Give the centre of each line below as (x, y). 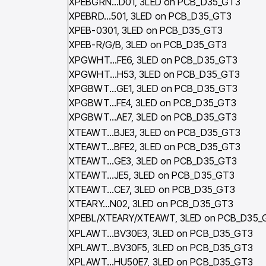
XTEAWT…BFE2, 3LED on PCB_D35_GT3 (155, 147)
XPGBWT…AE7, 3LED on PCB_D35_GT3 (153, 117)
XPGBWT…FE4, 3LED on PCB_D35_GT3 (153, 103)
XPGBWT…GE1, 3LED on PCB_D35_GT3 (153, 89)
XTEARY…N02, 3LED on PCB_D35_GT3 (151, 204)
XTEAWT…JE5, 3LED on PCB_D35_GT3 (152, 175)
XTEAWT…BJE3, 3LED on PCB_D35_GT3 (155, 133)
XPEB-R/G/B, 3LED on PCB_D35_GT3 (148, 45)
